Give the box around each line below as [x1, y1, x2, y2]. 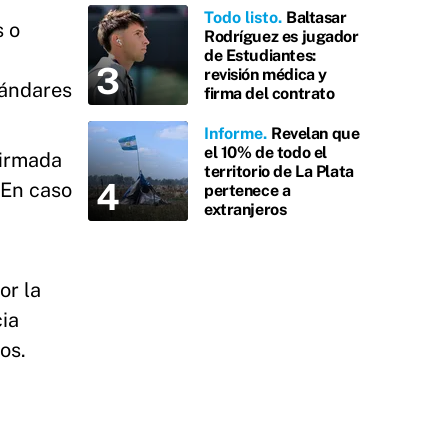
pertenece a [204, 180, 291, 200]
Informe [204, 123, 263, 143]
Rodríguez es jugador [204, 26, 359, 46]
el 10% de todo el [204, 142, 327, 162]
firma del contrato [204, 83, 335, 103]
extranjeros [204, 199, 287, 219]
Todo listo [204, 7, 278, 27]
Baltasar [286, 7, 347, 27]
